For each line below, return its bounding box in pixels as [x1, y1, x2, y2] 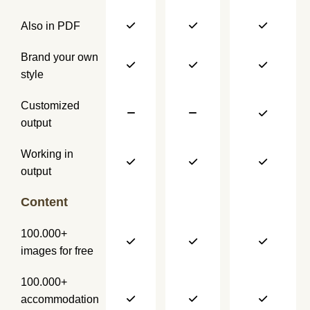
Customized [21, 100, 80, 112]
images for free [21, 245, 93, 257]
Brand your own [21, 51, 98, 64]
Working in [21, 148, 73, 161]
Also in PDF [21, 20, 80, 33]
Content [21, 195, 68, 210]
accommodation [21, 293, 99, 306]
